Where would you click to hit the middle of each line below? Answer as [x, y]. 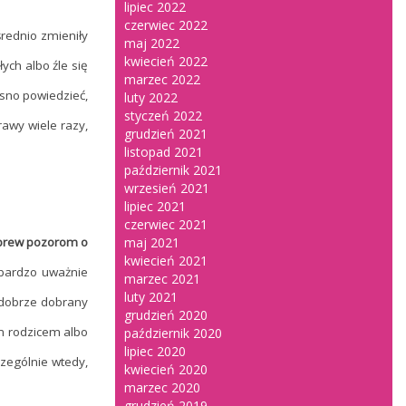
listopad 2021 [164, 152]
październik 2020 [173, 333]
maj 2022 [152, 43]
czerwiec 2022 [166, 25]
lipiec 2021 [155, 206]
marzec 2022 [162, 79]
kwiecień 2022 [166, 61]
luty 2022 [151, 97]
